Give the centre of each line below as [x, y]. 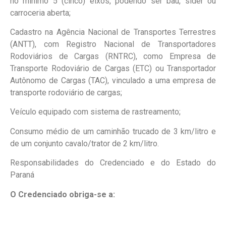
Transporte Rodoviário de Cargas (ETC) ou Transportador [113, 68]
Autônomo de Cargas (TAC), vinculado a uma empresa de [113, 80]
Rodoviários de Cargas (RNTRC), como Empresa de [113, 56]
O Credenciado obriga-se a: [63, 194]
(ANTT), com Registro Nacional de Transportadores [113, 44]
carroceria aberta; [40, 13]
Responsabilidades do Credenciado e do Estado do [113, 163]
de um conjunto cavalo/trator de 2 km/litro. [84, 143]
